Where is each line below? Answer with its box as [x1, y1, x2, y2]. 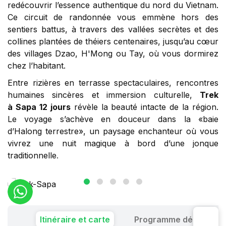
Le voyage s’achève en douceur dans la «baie [8, 114, 218, 124]
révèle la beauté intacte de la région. [70, 101, 219, 112]
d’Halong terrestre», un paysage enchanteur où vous [8, 126, 218, 136]
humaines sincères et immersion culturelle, [8, 89, 200, 100]
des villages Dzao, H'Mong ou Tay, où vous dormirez [8, 48, 218, 59]
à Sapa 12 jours [8, 101, 71, 112]
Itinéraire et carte [40, 214, 110, 224]
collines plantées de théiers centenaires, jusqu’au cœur [8, 36, 218, 46]
